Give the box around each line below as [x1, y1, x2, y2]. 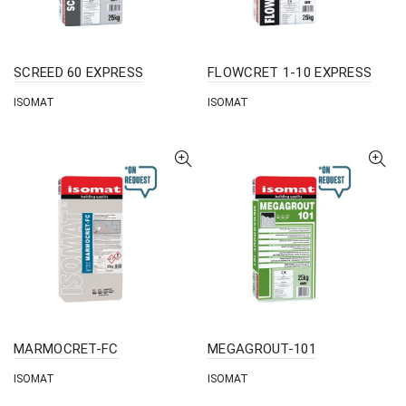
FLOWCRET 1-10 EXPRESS [208, 64, 372, 81]
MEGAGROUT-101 [208, 341, 316, 357]
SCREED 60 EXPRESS [14, 64, 144, 81]
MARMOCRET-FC [14, 341, 119, 357]
